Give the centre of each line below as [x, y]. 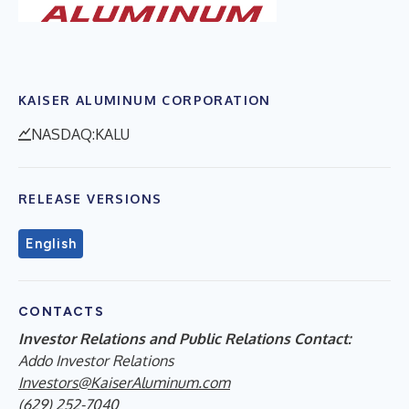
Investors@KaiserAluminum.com [124, 382]
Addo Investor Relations [96, 360]
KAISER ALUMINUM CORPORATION [145, 100]
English [51, 243]
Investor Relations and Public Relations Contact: [185, 338]
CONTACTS [62, 311]
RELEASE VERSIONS [90, 198]
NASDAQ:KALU [80, 134]
